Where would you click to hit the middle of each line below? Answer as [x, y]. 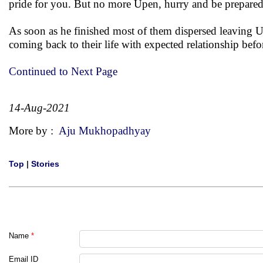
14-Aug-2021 [39, 108]
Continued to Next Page [63, 71]
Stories [45, 164]
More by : [34, 131]
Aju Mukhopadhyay [105, 131]
